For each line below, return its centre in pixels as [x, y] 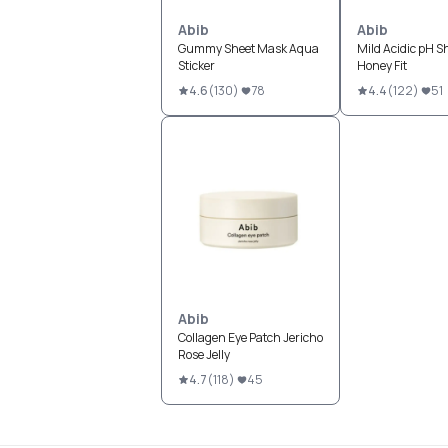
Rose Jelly [203, 354]
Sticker [196, 65]
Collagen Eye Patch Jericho [250, 337]
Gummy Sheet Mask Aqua [248, 48]
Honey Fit [381, 65]
